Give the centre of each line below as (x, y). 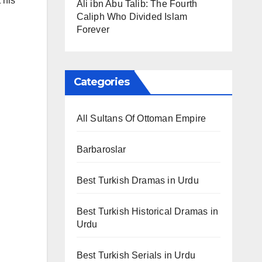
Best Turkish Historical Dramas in (147, 211)
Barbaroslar (101, 149)
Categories (101, 82)
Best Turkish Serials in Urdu (136, 255)
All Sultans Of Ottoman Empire (141, 118)
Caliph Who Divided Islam (132, 17)
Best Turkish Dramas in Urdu (137, 180)
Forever (93, 30)
